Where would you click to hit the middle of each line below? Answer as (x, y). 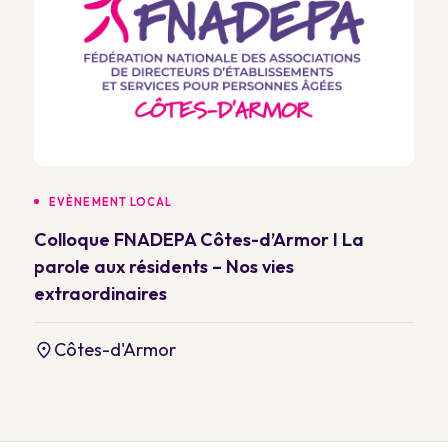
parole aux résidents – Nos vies (164, 267)
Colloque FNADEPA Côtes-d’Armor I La (199, 240)
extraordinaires (100, 294)
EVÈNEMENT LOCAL (111, 202)
